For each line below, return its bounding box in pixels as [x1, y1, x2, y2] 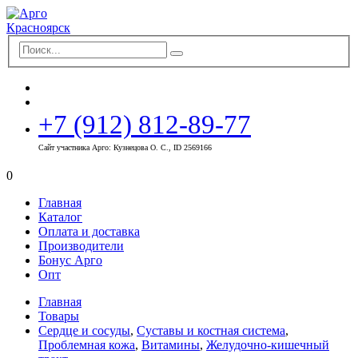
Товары [38, 308, 79, 323]
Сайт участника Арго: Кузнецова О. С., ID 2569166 [38, 142, 212, 152]
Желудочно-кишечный [206, 337, 329, 352]
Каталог [38, 209, 82, 224]
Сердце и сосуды [38, 323, 130, 337]
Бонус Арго [38, 253, 102, 267]
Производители [38, 238, 124, 253]
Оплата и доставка [38, 224, 140, 238]
